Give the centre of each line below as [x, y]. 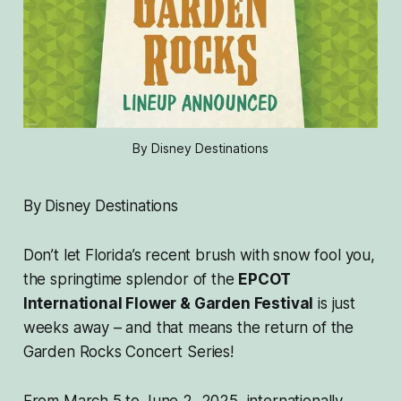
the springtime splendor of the [131, 280]
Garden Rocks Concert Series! [128, 352]
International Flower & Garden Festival [168, 304]
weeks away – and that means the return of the [188, 328]
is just [334, 304]
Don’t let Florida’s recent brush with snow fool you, [199, 256]
